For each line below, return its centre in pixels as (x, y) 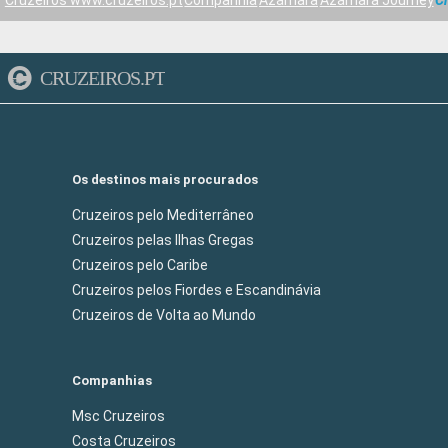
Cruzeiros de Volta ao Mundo (164, 315)
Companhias (112, 380)
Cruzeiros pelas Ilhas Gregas (163, 240)
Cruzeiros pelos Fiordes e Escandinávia (196, 290)
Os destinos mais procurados (165, 179)
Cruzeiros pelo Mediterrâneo (163, 215)
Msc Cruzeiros (118, 416)
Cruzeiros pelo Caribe (140, 265)
